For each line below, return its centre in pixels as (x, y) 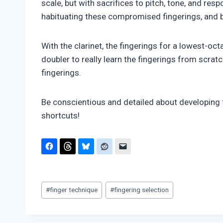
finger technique (74, 190)
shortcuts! (60, 116)
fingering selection (142, 190)
